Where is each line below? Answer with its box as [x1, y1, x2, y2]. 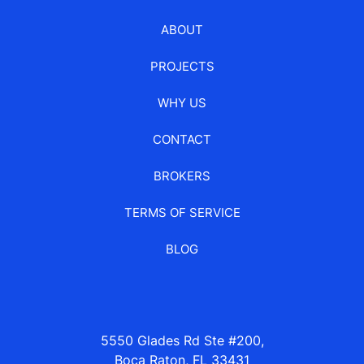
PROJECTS [149, 58, 214, 75]
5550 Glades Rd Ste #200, [100, 332, 264, 349]
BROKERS [154, 168, 210, 184]
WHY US [158, 95, 206, 111]
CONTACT [153, 132, 211, 148]
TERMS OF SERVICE [123, 205, 240, 221]
